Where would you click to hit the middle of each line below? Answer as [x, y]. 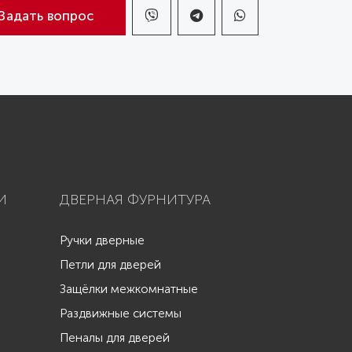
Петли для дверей [110, 265]
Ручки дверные [102, 241]
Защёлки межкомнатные [129, 290]
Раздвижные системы [121, 314]
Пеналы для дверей [115, 338]
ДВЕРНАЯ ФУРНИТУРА [135, 200]
